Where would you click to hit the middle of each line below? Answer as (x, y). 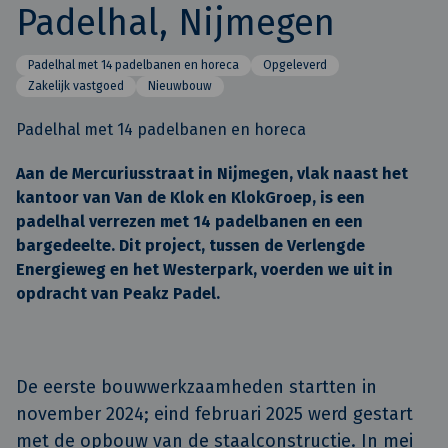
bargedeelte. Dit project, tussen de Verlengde (190, 245)
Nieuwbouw (180, 86)
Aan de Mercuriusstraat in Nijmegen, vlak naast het (212, 173)
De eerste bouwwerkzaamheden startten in (196, 387)
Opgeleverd (295, 65)
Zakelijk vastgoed (76, 86)
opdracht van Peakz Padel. (118, 293)
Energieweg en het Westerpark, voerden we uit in (204, 269)
